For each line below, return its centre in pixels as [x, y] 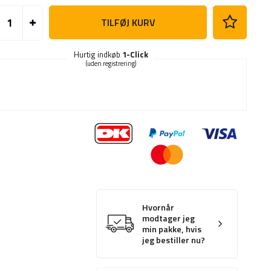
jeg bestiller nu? [174, 240]
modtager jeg [169, 219]
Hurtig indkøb [98, 55]
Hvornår [158, 208]
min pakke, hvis [172, 230]
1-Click [135, 55]
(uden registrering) [111, 64]
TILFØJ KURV [128, 23]
